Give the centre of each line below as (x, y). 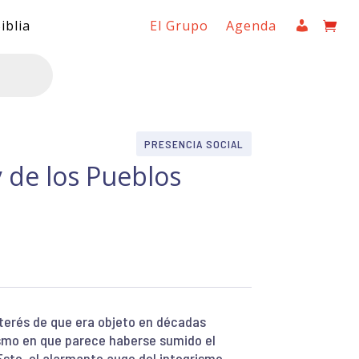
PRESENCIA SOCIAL (194, 143)
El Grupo (179, 26)
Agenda (252, 26)
